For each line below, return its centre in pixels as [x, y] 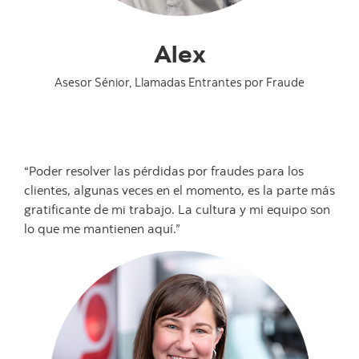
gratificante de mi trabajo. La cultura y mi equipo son [177, 210]
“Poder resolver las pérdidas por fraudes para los [164, 171]
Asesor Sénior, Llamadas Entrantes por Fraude [179, 82]
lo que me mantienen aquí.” [102, 229]
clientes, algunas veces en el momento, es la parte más [179, 190]
